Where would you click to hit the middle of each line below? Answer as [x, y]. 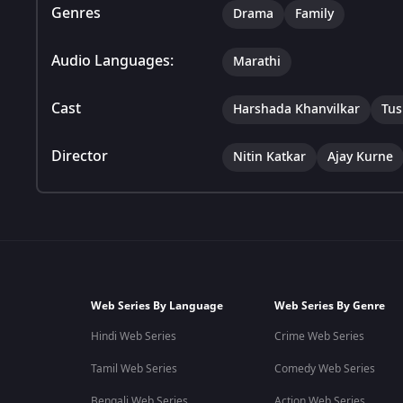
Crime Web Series [319, 336]
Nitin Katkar [269, 157]
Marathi [257, 61]
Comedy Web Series [324, 369]
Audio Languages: [112, 61]
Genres [76, 13]
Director [80, 156]
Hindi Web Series [133, 336]
